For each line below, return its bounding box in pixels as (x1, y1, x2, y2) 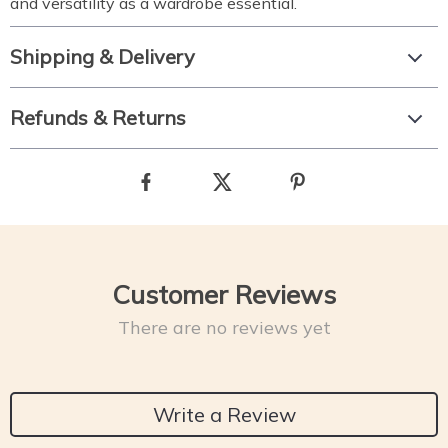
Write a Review (152, 401, 296, 427)
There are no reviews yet (117, 316, 331, 339)
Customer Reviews (112, 278, 336, 311)
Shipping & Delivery (10, 44, 195, 69)
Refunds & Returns (10, 105, 186, 130)
